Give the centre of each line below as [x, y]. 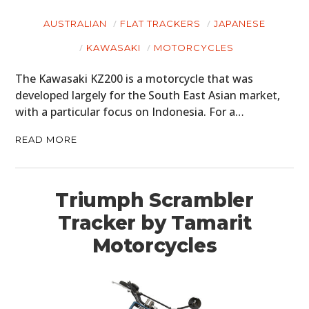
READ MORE [47, 139]
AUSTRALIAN [75, 23]
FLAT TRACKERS [160, 23]
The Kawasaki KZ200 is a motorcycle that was [134, 79]
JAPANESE [240, 23]
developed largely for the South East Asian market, [148, 95]
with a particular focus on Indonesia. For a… [130, 112]
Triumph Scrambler [154, 200]
